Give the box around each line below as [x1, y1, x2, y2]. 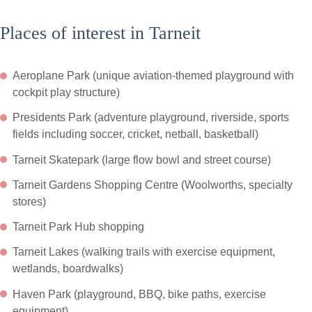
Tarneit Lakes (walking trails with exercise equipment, [12, 245, 275, 258]
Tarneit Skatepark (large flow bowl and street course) [12, 153, 271, 166]
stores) [12, 194, 46, 208]
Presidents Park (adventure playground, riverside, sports [12, 111, 289, 124]
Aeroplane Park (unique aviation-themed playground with [12, 68, 294, 81]
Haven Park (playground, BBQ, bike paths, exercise [12, 287, 266, 300]
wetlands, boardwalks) [12, 262, 123, 275]
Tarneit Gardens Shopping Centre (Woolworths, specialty [12, 178, 292, 191]
